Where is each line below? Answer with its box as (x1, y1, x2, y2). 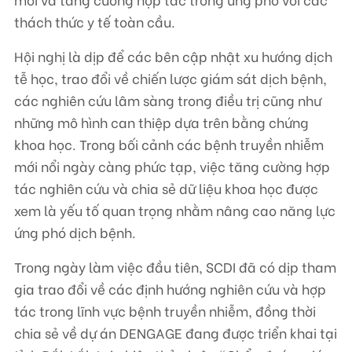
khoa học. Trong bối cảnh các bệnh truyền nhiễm (14, 134, 324, 154)
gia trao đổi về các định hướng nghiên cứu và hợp (14, 278, 326, 299)
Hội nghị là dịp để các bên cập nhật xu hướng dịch (14, 46, 332, 66)
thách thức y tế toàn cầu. (14, 11, 175, 31)
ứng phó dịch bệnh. (14, 222, 136, 242)
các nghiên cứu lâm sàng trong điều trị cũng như (14, 90, 321, 110)
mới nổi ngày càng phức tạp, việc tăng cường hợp (14, 156, 330, 176)
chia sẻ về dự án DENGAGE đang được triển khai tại (14, 322, 337, 343)
